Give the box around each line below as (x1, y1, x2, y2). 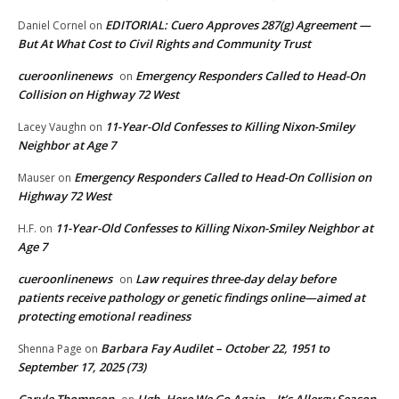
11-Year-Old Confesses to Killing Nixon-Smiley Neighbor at (55, 220, 373, 237)
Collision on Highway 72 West (18, 86, 179, 103)
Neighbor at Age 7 (18, 137, 116, 154)
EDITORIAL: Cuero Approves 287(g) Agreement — (105, 17, 370, 34)
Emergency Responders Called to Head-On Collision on (74, 169, 371, 186)
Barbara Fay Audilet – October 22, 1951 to (101, 340, 330, 357)
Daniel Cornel (18, 18, 86, 34)
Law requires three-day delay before (135, 271, 336, 288)
